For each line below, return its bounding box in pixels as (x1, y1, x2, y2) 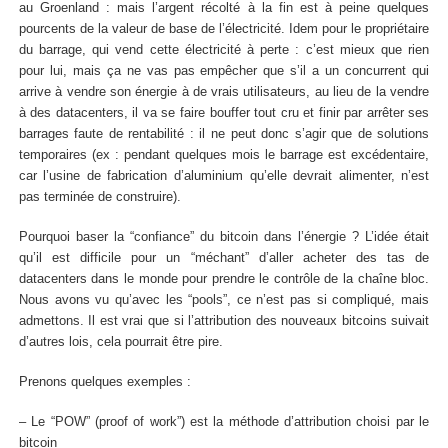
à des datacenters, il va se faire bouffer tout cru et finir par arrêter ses (18, 105, 430, 120)
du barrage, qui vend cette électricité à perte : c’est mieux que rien (18, 42, 430, 57)
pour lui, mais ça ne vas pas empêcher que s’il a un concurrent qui (18, 63, 430, 78)
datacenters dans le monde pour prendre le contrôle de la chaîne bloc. (18, 271, 430, 286)
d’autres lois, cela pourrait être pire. (18, 334, 223, 349)
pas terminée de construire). (18, 189, 181, 204)
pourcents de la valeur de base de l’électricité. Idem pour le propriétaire (18, 21, 430, 36)
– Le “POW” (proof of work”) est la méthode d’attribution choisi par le (18, 414, 430, 429)
